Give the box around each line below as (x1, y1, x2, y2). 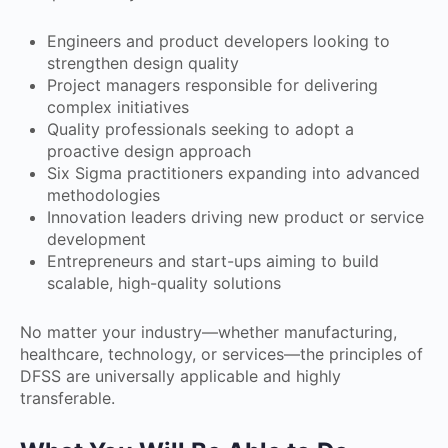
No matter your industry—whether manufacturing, (20, 321, 397, 342)
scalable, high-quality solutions (47, 272, 281, 293)
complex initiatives (47, 96, 189, 117)
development (47, 228, 146, 249)
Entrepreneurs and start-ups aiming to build (47, 250, 379, 271)
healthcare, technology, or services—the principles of (20, 343, 423, 364)
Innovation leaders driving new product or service (47, 206, 424, 227)
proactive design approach (47, 140, 251, 161)
